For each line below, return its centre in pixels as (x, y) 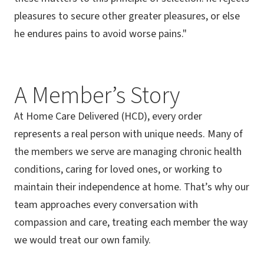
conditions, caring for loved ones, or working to (118, 169)
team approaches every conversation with (106, 204)
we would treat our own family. (82, 240)
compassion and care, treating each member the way (131, 222)
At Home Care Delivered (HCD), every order (108, 116)
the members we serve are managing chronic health (128, 151)
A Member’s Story (97, 95)
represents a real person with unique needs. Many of (128, 134)
